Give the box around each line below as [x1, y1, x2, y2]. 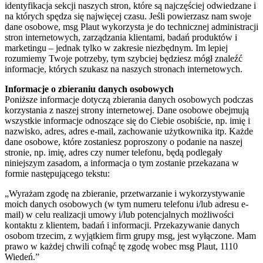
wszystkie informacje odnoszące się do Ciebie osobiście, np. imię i [5, 115, 250, 126]
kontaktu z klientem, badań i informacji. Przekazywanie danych [5, 220, 240, 230]
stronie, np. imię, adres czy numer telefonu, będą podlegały [5, 147, 222, 157]
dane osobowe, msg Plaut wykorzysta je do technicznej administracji [5, 21, 258, 32]
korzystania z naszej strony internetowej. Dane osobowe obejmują [5, 104, 249, 115]
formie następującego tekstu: [5, 168, 110, 178]
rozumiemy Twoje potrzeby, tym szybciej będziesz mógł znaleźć [5, 53, 242, 63]
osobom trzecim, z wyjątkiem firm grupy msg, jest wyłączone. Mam [5, 230, 256, 241]
